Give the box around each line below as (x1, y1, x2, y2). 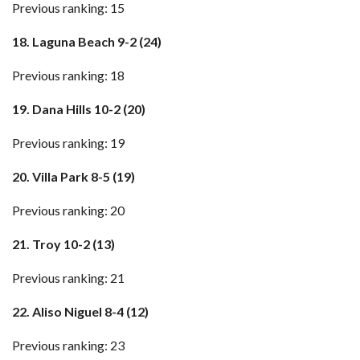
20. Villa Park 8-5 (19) (12, 169, 135, 184)
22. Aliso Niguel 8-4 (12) (12, 304, 149, 319)
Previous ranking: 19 (12, 135, 125, 150)
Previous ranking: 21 (12, 270, 125, 285)
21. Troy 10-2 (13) (12, 236, 115, 252)
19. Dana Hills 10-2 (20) (12, 101, 145, 117)
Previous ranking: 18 (12, 67, 125, 83)
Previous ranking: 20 (12, 202, 125, 218)
